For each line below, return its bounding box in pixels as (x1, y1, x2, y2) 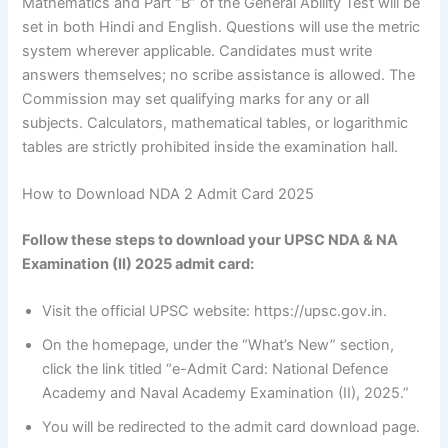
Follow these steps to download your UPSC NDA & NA (22, 230, 399, 249)
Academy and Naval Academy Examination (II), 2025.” (42, 384, 410, 403)
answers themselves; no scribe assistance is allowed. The (22, 65, 416, 84)
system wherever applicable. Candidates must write (22, 41, 373, 60)
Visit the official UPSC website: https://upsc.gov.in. (42, 302, 388, 321)
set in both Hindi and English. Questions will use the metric (22, 17, 421, 36)
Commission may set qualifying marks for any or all (22, 89, 370, 108)
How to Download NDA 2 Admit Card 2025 (22, 185, 315, 204)
